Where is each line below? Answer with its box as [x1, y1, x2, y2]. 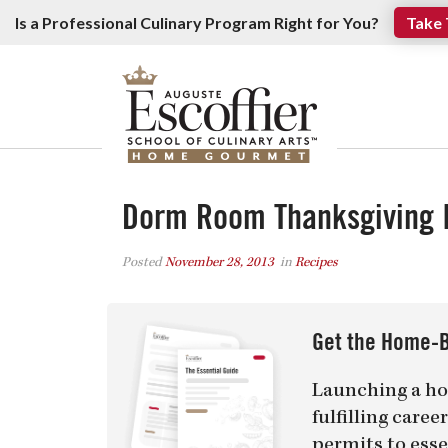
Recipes [295, 256, 338, 270]
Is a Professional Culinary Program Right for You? [15, 12, 379, 32]
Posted [122, 256, 165, 270]
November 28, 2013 [165, 256, 274, 270]
